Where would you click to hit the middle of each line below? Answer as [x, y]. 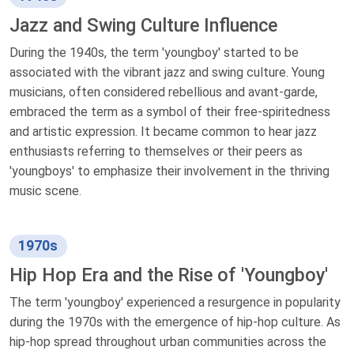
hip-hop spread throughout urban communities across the [168, 341]
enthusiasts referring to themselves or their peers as [156, 151]
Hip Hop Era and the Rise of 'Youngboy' [169, 275]
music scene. [45, 190]
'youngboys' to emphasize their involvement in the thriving [169, 171]
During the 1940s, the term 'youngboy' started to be [154, 52]
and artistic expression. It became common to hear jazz [163, 131]
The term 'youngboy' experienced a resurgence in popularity [175, 302]
